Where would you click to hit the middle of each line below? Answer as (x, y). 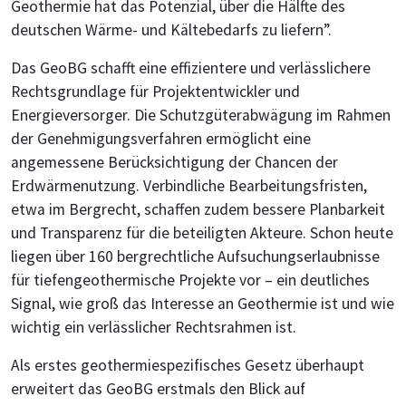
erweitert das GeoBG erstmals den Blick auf (158, 389)
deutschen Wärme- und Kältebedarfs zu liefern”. (171, 30)
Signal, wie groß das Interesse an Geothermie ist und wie (203, 304)
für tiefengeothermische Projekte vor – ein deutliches (190, 280)
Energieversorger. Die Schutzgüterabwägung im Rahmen (201, 116)
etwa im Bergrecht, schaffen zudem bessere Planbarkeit (198, 210)
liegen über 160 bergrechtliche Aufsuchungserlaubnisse (195, 257)
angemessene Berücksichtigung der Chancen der (174, 163)
